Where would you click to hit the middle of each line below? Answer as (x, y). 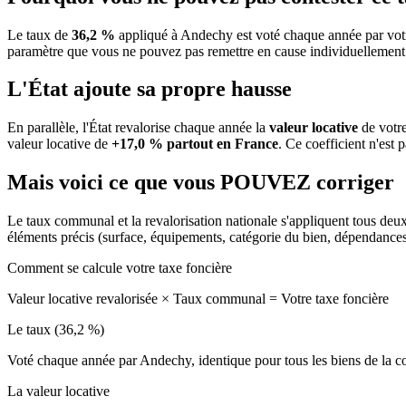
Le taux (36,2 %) (56, 330)
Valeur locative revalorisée (84, 299)
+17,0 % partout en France (195, 144)
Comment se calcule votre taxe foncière (120, 268)
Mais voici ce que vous (114, 183)
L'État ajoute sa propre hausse (150, 89)
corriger (355, 183)
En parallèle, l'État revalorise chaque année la (138, 128)
